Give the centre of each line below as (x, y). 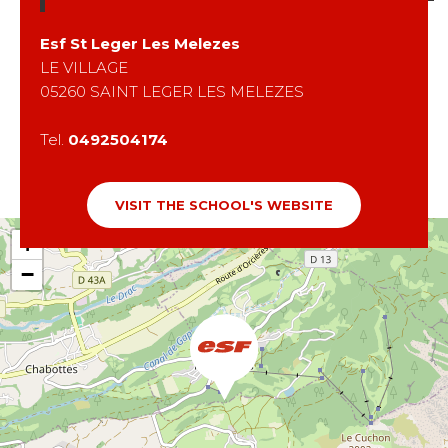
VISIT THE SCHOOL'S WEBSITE (224, 204)
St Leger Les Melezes (155, 43)
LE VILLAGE (84, 67)
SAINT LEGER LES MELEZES (197, 91)
